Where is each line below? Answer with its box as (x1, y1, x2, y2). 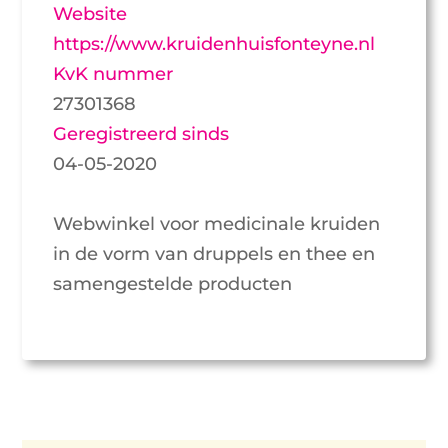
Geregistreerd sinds (53, 122, 230, 145)
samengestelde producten (53, 272, 293, 295)
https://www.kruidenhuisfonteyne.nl (53, 32, 376, 55)
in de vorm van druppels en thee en (53, 242, 376, 265)
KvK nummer (53, 62, 174, 85)
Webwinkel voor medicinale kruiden (53, 212, 381, 235)
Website (53, 2, 128, 25)
